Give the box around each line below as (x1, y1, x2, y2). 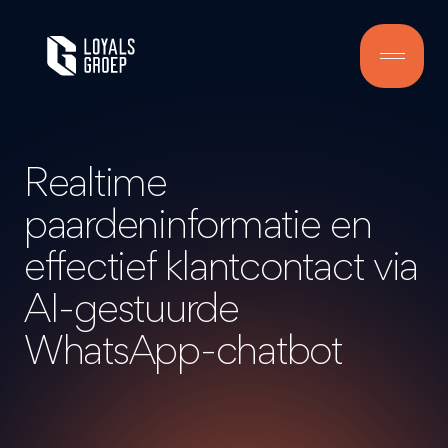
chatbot (215, 324, 342, 374)
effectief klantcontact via (24, 240, 419, 290)
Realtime (24, 156, 167, 206)
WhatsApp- (24, 324, 216, 374)
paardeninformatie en (24, 198, 372, 248)
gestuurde (74, 282, 239, 332)
